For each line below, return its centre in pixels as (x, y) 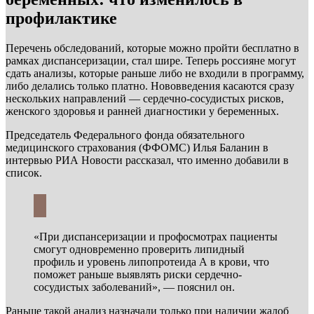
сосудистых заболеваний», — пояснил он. (134, 287)
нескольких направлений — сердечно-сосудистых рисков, (145, 98)
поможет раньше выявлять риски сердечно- (138, 274)
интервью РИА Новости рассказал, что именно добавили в (147, 160)
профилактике (61, 18)
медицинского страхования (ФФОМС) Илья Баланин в (137, 147)
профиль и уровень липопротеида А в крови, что (151, 261)
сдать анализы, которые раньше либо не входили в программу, (155, 73)
